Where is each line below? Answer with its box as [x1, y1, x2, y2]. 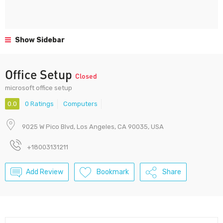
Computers [63, 100, 98, 108]
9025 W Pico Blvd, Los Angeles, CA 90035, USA [22, 123, 164, 131]
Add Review [26, 168, 63, 177]
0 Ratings [25, 100, 54, 108]
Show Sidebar [13, 36, 65, 44]
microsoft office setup [5, 84, 72, 92]
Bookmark [97, 168, 129, 177]
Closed [75, 71, 97, 80]
